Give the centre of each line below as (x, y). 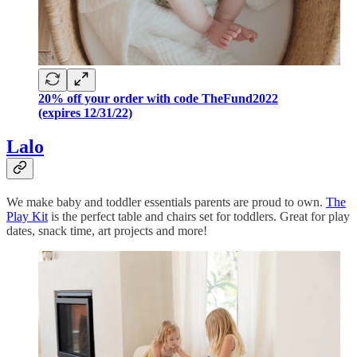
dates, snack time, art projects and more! (107, 230)
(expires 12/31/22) (85, 112)
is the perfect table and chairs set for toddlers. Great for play (199, 216)
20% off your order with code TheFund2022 (158, 98)
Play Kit (27, 216)
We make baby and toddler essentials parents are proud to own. (166, 202)
